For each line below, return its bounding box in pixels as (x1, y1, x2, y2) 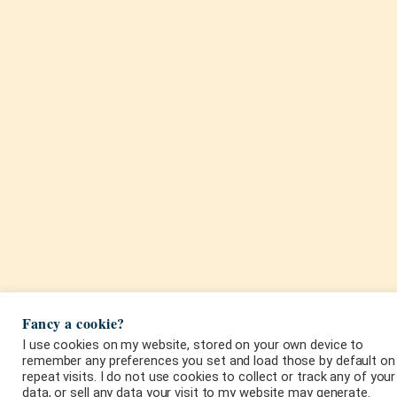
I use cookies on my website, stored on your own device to (22, 337, 364, 354)
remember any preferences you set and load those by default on (22, 353, 395, 370)
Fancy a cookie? (22, 313, 125, 334)
